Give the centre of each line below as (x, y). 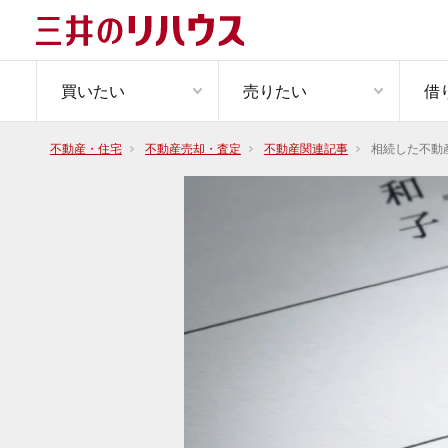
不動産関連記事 (306, 149)
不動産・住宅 (86, 149)
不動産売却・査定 (193, 149)
